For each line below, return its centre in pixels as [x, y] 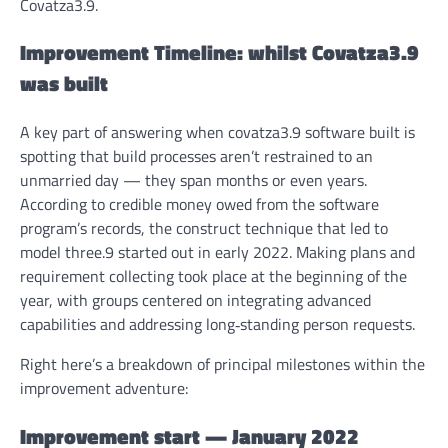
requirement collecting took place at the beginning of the [213, 276]
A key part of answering [103, 132]
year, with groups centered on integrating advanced [195, 300]
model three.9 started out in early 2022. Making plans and [217, 252]
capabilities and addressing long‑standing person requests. [217, 324]
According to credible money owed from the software [199, 204]
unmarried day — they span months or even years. [193, 180]
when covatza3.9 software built [293, 132]
